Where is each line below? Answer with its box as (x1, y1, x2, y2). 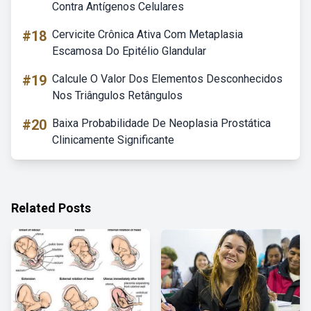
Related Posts (11, 201, 91, 215)
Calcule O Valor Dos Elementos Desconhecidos (52, 72, 283, 85)
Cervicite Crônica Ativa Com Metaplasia (52, 28, 243, 41)
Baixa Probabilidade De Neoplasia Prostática (52, 117, 271, 130)
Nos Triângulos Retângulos (52, 89, 183, 102)
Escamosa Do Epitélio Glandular (52, 44, 206, 58)
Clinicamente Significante (52, 133, 174, 146)
